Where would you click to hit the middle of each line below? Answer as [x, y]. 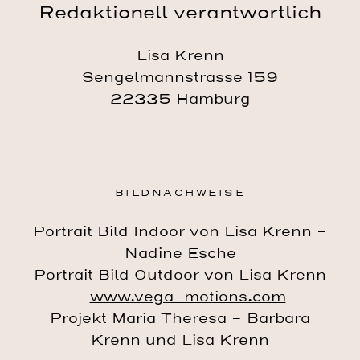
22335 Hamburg [180, 100]
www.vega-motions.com [188, 297]
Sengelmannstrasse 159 [180, 78]
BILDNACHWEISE [180, 192]
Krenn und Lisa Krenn [180, 340]
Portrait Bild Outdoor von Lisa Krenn [180, 275]
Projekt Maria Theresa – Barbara [180, 318]
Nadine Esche [180, 253]
